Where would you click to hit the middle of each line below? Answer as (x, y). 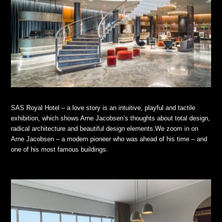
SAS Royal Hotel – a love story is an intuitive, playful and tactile (103, 108)
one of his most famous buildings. (60, 150)
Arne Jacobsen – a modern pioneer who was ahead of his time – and (109, 139)
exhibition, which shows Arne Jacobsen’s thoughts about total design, (111, 118)
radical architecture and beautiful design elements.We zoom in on (105, 129)
